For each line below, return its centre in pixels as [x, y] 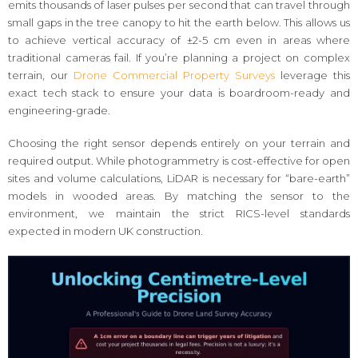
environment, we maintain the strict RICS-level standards [179, 214]
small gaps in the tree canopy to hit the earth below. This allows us [179, 22]
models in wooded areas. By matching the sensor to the [179, 196]
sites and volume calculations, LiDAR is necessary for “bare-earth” [179, 179]
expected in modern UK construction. [105, 231]
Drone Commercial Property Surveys [174, 75]
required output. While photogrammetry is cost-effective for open [179, 161]
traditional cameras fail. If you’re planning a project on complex [179, 57]
